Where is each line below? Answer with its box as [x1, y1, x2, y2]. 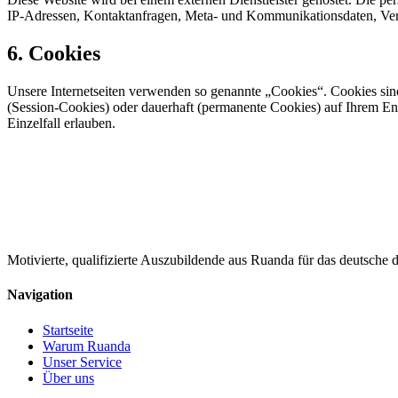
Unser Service [43, 354, 122, 370]
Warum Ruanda [43, 338, 131, 354]
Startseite [43, 322, 93, 338]
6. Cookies [7, 42, 100, 66]
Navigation [7, 287, 73, 303]
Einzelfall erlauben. [7, 115, 115, 131]
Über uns [43, 370, 94, 386]
